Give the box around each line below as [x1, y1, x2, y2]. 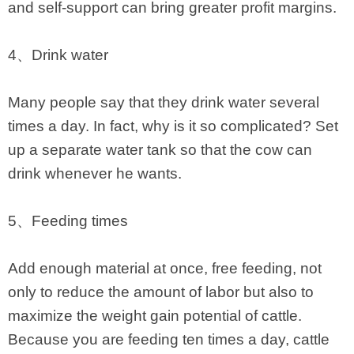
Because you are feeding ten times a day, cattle [8, 331, 330, 348]
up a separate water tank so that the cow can [8, 141, 312, 159]
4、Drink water [8, 47, 108, 64]
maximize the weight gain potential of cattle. [8, 307, 302, 325]
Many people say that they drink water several [8, 94, 319, 111]
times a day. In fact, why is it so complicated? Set [8, 118, 338, 135]
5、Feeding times [8, 213, 128, 230]
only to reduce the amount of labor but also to [8, 284, 314, 301]
